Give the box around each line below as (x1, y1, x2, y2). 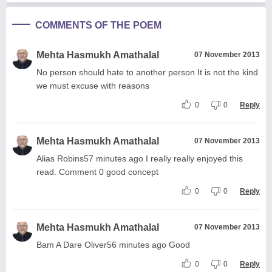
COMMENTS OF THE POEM (35, 19, 161, 30)
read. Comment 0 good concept (36, 166, 158, 177)
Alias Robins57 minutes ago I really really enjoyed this (36, 153, 243, 163)
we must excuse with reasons (36, 80, 149, 90)
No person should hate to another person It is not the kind (36, 67, 258, 77)
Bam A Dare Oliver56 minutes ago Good (36, 239, 190, 250)
